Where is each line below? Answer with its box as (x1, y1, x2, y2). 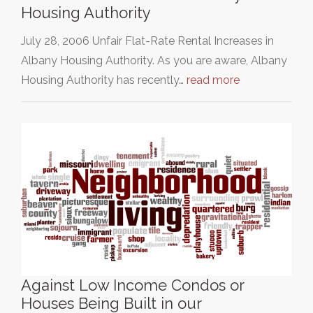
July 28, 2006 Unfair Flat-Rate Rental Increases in (21, 34, 274, 48)
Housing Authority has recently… (21, 73, 187, 87)
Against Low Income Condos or (21, 275, 244, 294)
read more (187, 73, 240, 87)
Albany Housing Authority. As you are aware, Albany (21, 54, 287, 68)
